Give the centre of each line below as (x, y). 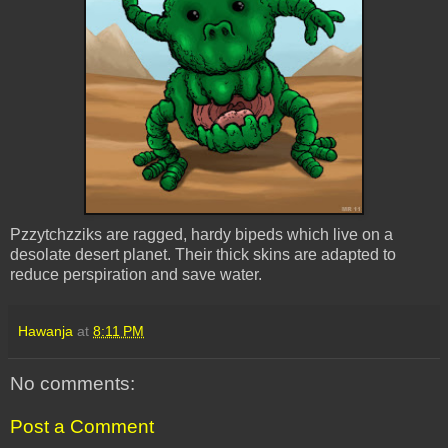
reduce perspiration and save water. (136, 274)
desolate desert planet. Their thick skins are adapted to (203, 254)
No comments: (72, 383)
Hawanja (45, 330)
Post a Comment (82, 427)
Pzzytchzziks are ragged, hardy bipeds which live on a (201, 234)
